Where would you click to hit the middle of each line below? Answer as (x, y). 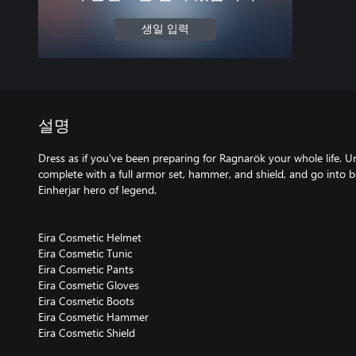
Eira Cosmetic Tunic (85, 253)
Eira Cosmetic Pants (86, 269)
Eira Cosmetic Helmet (90, 237)
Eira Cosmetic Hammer (93, 317)
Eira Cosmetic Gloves (89, 285)
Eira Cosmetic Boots (86, 301)
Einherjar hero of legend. (97, 190)
